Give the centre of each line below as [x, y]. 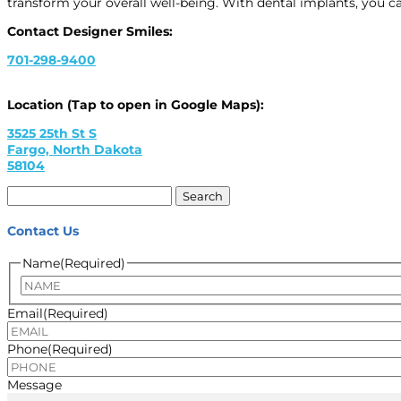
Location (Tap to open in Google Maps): [136, 105]
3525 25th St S [52, 134]
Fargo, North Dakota [75, 150]
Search [28, 194]
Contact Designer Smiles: [90, 32]
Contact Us [43, 230]
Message [34, 385]
